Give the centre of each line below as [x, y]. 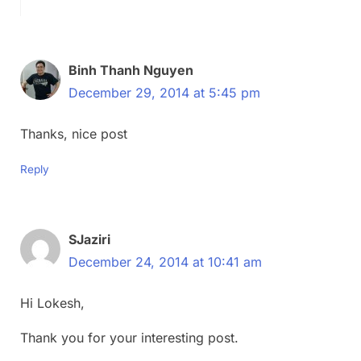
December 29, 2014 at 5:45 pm [164, 92]
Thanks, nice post [74, 133]
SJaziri [89, 239]
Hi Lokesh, [52, 303]
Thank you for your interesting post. [129, 337]
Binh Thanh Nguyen [131, 70]
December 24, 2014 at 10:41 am [165, 261]
